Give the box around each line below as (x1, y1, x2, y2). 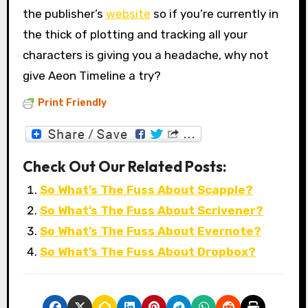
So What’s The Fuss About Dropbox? (40, 244, 256, 258)
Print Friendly (37, 97, 107, 109)
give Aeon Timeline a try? (22, 69, 161, 83)
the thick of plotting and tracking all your (22, 27, 247, 42)
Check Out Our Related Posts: (22, 157, 226, 176)
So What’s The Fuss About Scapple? (40, 182, 254, 197)
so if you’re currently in (150, 7, 278, 21)
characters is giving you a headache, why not (22, 48, 269, 63)
